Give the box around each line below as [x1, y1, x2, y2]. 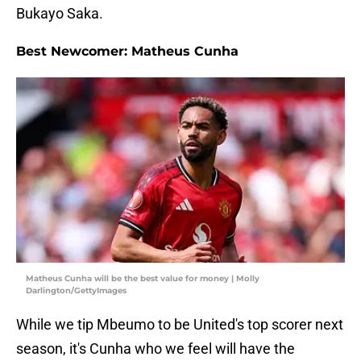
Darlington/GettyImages [26, 285, 127, 297]
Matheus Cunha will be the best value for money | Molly [26, 273, 259, 284]
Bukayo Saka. [16, 5, 103, 23]
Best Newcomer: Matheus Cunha [16, 44, 239, 60]
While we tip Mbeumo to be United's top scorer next [16, 316, 343, 334]
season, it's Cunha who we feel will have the [16, 340, 295, 358]
